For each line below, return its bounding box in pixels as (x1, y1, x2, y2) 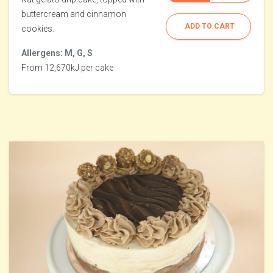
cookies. (21, 24, 54, 34)
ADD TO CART (185, 22, 235, 31)
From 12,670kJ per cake (21, 63, 113, 73)
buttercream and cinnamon (21, 9, 126, 19)
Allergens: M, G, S (21, 48, 93, 58)
